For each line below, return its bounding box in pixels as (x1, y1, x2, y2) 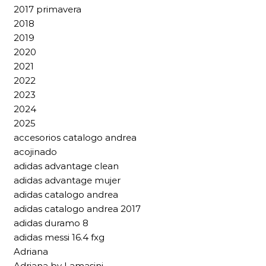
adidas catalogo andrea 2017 (14, 203, 141, 215)
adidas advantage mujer (14, 175, 121, 186)
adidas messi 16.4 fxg (14, 232, 104, 243)
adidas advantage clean (14, 160, 119, 172)
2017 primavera (14, 4, 81, 15)
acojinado (14, 146, 57, 158)
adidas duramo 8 (14, 217, 88, 229)
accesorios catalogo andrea (14, 132, 137, 144)
